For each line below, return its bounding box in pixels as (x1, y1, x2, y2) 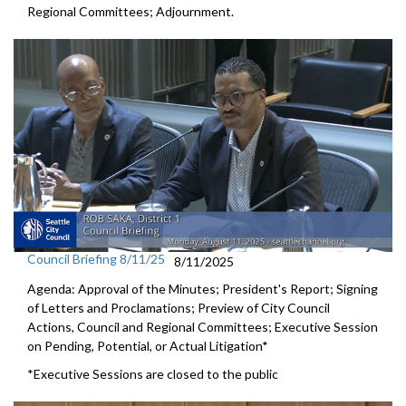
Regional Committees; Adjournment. (27, 4, 237, 19)
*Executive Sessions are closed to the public (27, 366, 278, 382)
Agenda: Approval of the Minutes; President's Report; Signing (27, 281, 378, 297)
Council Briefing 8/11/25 (27, 251, 165, 267)
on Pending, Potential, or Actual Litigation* (27, 338, 268, 354)
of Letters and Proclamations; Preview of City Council (27, 300, 330, 316)
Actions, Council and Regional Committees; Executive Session (27, 319, 378, 335)
